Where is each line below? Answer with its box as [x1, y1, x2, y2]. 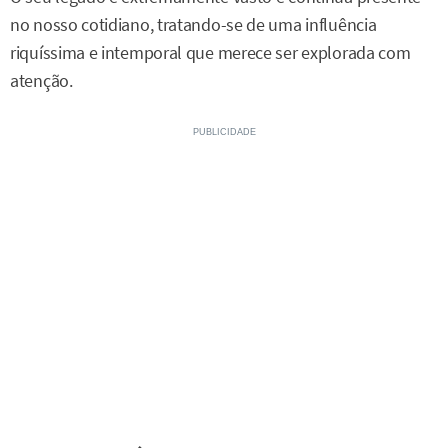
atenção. [10, 70, 73, 93]
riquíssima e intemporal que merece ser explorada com [10, 42, 411, 65]
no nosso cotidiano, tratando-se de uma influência [10, 14, 377, 37]
